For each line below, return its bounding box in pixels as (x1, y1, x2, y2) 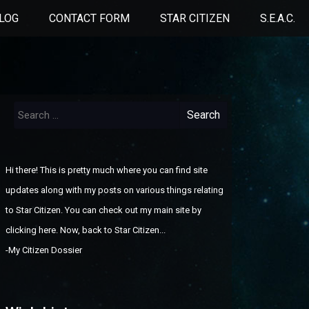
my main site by (139, 205, 201, 215)
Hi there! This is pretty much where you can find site (5, 165, 208, 175)
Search (4, 97, 42, 110)
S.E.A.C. (260, 12, 295, 25)
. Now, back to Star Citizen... (55, 225, 166, 235)
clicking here (5, 225, 56, 235)
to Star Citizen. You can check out (5, 205, 140, 215)
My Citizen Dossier (8, 245, 82, 255)
